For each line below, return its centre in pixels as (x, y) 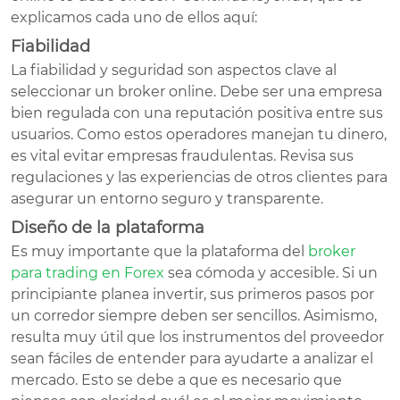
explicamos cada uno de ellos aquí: (134, 17)
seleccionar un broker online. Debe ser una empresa (196, 91)
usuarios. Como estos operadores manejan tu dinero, (199, 134)
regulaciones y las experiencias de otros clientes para (199, 177)
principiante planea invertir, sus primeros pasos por (192, 294)
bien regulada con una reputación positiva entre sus (197, 112)
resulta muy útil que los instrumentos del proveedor (197, 337)
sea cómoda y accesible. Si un (271, 272)
